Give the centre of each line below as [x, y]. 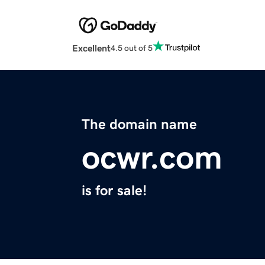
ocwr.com [152, 158]
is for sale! [114, 191]
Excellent [91, 48]
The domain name [139, 125]
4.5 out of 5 [132, 48]
